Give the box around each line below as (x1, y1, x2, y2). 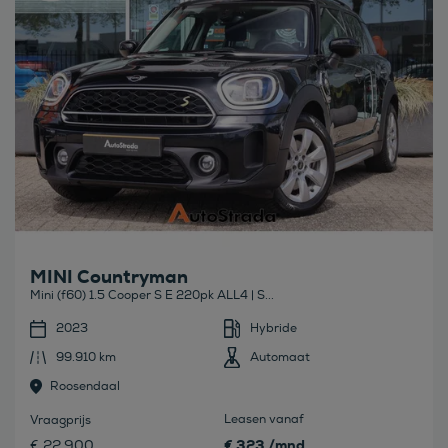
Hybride (250, 320, 297, 336)
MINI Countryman (30, 264, 188, 289)
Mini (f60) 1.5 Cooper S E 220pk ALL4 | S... (30, 287, 274, 303)
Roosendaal (50, 378, 120, 394)
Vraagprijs (30, 412, 91, 428)
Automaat (250, 349, 310, 365)
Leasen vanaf (224, 411, 304, 427)
